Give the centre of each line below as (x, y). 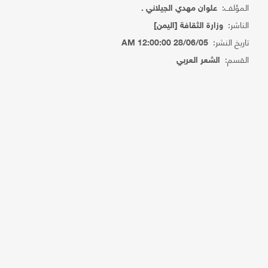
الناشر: (236, 24)
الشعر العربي (199, 61)
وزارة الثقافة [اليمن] (189, 26)
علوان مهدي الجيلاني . (179, 9)
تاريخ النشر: (229, 42)
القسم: (235, 59)
